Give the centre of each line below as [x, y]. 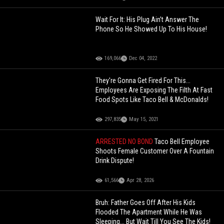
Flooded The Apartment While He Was [149, 212]
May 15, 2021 [144, 119]
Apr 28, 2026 [140, 180]
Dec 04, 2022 [143, 58]
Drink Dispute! [115, 160]
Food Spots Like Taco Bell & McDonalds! [152, 99]
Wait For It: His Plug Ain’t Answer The [147, 19]
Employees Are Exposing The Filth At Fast [154, 90]
